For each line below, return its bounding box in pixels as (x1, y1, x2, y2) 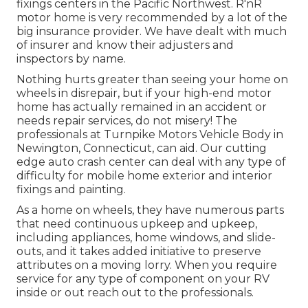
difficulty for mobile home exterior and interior (16, 168, 272, 182)
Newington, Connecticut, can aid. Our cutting (16, 141, 267, 155)
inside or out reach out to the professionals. (16, 285, 254, 299)
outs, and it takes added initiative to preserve (16, 244, 261, 258)
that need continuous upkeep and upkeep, (16, 217, 257, 230)
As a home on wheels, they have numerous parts (16, 203, 284, 217)
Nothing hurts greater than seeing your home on (16, 72, 288, 86)
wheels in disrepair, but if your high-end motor (16, 86, 272, 100)
